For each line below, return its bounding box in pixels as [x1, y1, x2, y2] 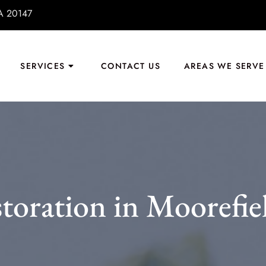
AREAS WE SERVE [183, 60, 265, 72]
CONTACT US [100, 60, 160, 72]
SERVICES [20, 60, 65, 72]
